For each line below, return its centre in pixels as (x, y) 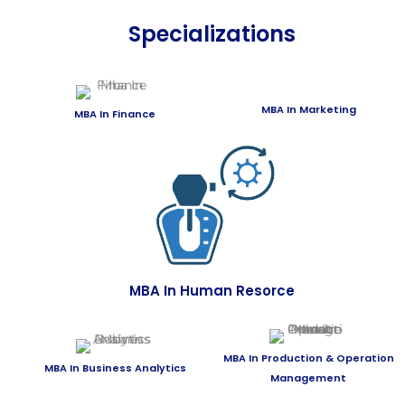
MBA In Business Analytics (115, 367)
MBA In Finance (115, 114)
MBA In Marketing (308, 110)
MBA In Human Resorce (212, 290)
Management (308, 377)
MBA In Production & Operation (308, 358)
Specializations (212, 34)
